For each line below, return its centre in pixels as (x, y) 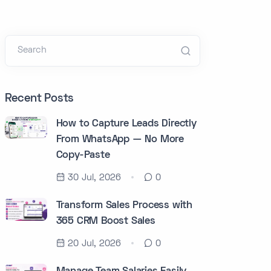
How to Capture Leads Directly (126, 124)
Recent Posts (39, 99)
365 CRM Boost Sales (106, 221)
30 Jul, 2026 (94, 178)
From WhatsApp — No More (120, 140)
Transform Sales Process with (124, 206)
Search (32, 50)
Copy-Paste (83, 155)
